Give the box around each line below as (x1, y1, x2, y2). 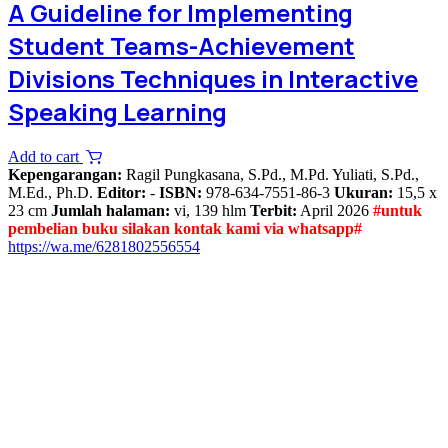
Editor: (97, 184, 146, 202)
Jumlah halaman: (51, 202, 170, 220)
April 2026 (297, 202, 373, 220)
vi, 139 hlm (170, 202, 250, 220)
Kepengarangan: (8, 166, 126, 184)
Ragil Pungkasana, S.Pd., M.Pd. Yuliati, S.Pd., (126, 166, 419, 184)
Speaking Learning (8, 95, 227, 129)
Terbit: (250, 202, 297, 220)
